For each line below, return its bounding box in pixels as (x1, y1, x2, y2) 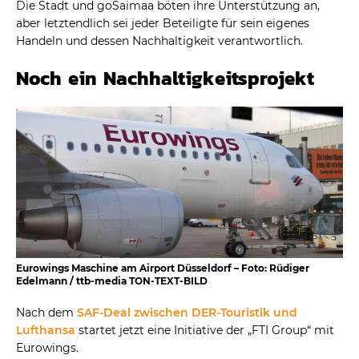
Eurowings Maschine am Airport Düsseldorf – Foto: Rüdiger (16, 262, 309, 275)
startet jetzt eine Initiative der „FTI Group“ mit (75, 323, 334, 338)
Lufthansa (16, 323, 75, 338)
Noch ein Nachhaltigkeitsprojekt (16, 63, 314, 92)
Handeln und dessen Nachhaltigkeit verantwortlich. (16, 33, 303, 48)
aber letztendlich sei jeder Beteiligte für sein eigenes (16, 15, 309, 30)
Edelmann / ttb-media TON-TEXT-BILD (16, 275, 208, 288)
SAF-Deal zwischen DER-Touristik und (77, 305, 297, 321)
